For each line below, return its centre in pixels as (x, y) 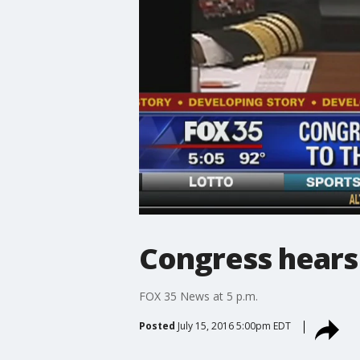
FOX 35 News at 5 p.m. (198, 296)
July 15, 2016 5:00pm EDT (234, 325)
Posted (157, 325)
